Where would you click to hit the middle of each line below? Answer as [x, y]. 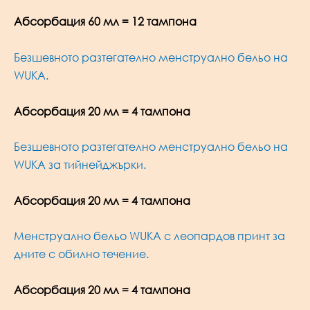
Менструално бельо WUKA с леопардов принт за [149, 236]
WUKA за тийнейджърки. [80, 165]
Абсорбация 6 [54, 22]
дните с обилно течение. [81, 254]
